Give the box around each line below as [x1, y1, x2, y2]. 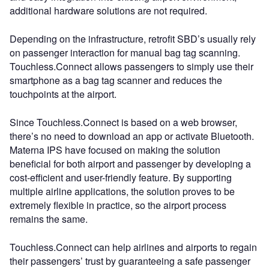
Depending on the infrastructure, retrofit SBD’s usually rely [10, 32, 256, 46]
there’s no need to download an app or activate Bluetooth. [10, 129, 254, 144]
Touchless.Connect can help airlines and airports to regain [10, 240, 257, 255]
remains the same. [10, 212, 88, 226]
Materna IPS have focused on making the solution [10, 143, 220, 157]
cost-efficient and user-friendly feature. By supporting [10, 171, 232, 185]
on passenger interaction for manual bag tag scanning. [10, 46, 240, 60]
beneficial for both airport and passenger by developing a [10, 157, 251, 171]
